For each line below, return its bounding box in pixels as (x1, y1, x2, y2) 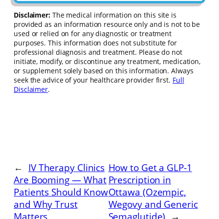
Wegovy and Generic (108, 198, 198, 211)
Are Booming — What (14, 174, 107, 186)
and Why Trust (14, 198, 78, 211)
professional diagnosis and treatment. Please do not (14, 47, 182, 57)
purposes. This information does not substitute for (14, 38, 177, 48)
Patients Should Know (14, 186, 108, 198)
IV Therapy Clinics (28, 161, 105, 174)
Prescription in (108, 174, 172, 186)
